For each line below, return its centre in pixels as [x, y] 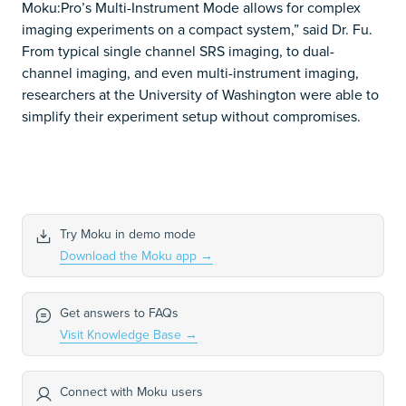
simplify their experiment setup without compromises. [191, 116]
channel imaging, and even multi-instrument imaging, [190, 72]
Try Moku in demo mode [127, 234]
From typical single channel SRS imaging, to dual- [178, 50]
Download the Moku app [130, 256]
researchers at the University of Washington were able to [200, 94]
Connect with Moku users [131, 391]
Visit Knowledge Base [122, 334]
